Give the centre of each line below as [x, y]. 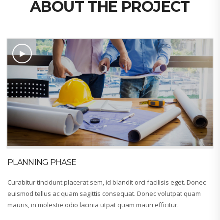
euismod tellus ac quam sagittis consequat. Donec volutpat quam [104, 193]
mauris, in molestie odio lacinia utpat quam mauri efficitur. [93, 205]
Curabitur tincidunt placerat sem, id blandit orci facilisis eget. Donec [107, 182]
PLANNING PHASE [42, 162]
